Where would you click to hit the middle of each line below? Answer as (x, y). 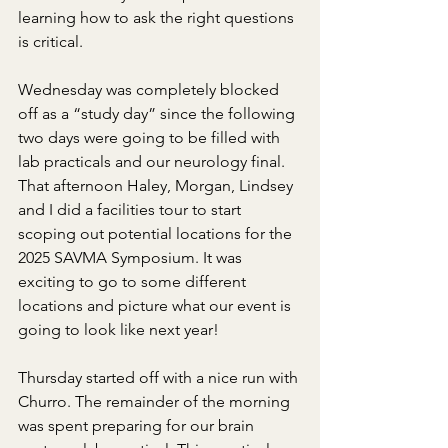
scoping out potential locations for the (157, 233)
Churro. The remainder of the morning (156, 401)
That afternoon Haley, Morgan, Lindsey (157, 185)
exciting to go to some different (134, 281)
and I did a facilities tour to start (131, 209)
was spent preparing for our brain (138, 425)
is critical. (50, 41)
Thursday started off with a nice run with (160, 377)
